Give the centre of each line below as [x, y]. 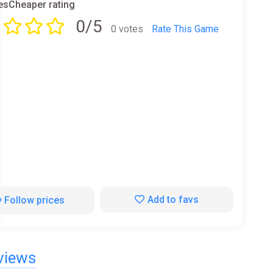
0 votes [127, 29]
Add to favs [173, 199]
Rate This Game [186, 29]
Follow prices [35, 200]
